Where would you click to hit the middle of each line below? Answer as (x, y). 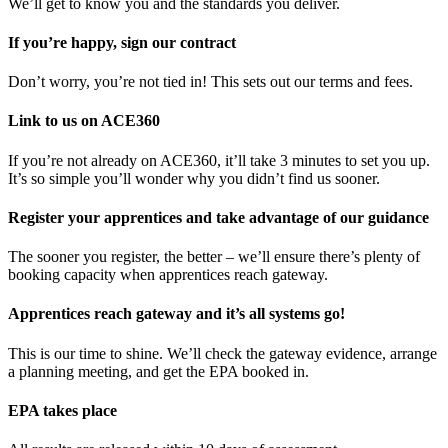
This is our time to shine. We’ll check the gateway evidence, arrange (222, 353)
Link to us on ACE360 (84, 121)
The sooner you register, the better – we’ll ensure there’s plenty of (214, 257)
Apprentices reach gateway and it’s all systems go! (176, 314)
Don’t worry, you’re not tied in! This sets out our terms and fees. (210, 82)
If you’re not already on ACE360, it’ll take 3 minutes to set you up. (219, 160)
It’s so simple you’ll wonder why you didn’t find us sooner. (194, 178)
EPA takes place (62, 410)
